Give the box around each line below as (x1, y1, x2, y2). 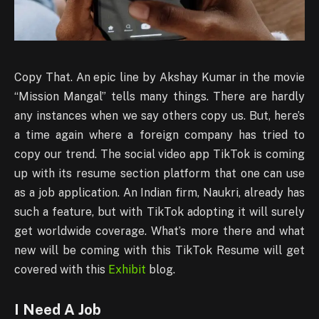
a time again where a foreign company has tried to (14, 128, 305, 142)
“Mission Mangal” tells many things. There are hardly (14, 90, 305, 104)
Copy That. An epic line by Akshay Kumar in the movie (14, 70, 305, 85)
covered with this (14, 263, 108, 277)
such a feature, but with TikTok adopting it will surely (14, 205, 305, 219)
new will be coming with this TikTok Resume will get (14, 244, 305, 258)
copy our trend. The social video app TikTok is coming (14, 147, 305, 162)
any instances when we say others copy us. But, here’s (14, 109, 305, 123)
